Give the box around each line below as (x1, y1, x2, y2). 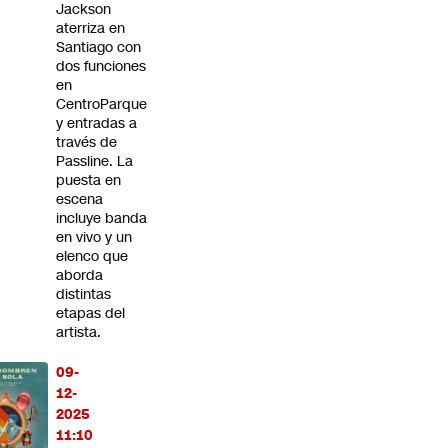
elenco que (56, 246, 128, 267)
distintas (56, 284, 111, 305)
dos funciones (56, 56, 146, 77)
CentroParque (56, 94, 147, 115)
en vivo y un (56, 227, 132, 248)
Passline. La (56, 151, 133, 172)
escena (56, 189, 103, 210)
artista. (56, 322, 101, 343)
